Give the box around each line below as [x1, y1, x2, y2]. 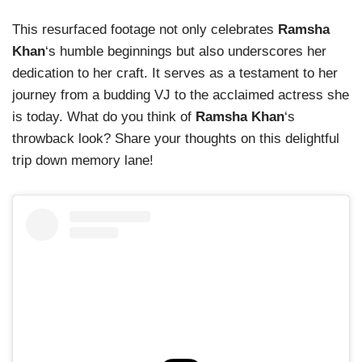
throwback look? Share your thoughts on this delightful [12, 130, 339, 146]
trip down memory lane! [12, 152, 154, 168]
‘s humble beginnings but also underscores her [45, 43, 326, 59]
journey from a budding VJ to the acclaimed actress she [12, 86, 349, 103]
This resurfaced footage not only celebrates [12, 21, 278, 37]
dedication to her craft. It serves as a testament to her [12, 65, 338, 81]
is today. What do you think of [12, 108, 196, 124]
